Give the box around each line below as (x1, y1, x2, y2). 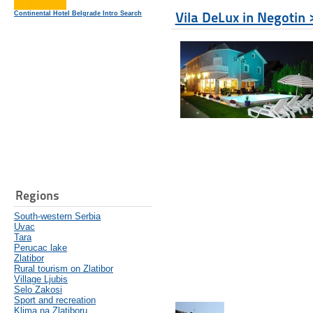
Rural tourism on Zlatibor (14, 263, 113, 275)
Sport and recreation (14, 295, 96, 306)
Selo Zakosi (14, 284, 62, 296)
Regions (15, 188, 59, 203)
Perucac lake (14, 242, 67, 254)
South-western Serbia (14, 211, 101, 222)
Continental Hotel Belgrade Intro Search (14, 10, 142, 17)
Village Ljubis (14, 274, 68, 285)
